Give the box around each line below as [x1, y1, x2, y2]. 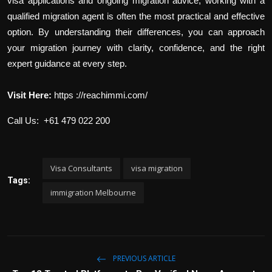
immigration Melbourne [50, 186, 136, 198]
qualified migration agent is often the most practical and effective [7, 10, 265, 21]
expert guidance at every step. [7, 58, 127, 69]
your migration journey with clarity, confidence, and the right [7, 42, 265, 53]
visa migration [131, 162, 183, 174]
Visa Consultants [50, 162, 112, 174]
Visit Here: [7, 89, 52, 100]
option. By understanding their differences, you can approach [7, 26, 265, 37]
